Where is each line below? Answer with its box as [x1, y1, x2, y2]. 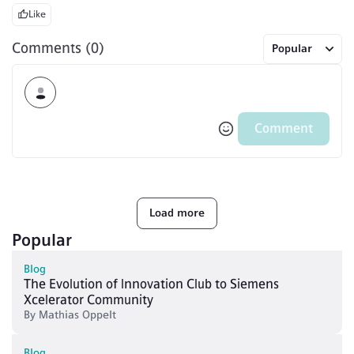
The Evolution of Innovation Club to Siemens [24, 276, 279, 292]
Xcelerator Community [24, 292, 153, 307]
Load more [149, 205, 205, 220]
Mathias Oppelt [39, 307, 116, 322]
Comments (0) [12, 40, 104, 58]
